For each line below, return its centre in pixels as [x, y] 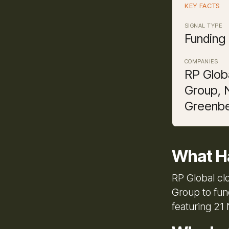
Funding [205, 38]
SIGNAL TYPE [203, 25]
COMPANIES [201, 61]
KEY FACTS [202, 5]
